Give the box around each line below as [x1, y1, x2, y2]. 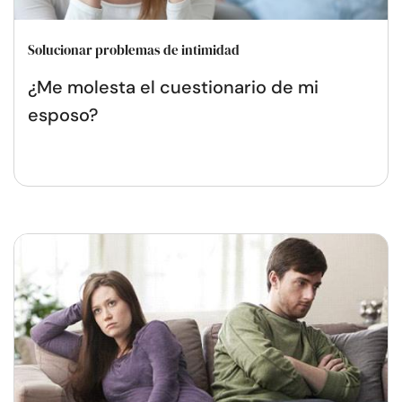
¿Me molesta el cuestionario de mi [28, 74, 319, 99]
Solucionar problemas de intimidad [28, 39, 240, 59]
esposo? [28, 102, 98, 127]
